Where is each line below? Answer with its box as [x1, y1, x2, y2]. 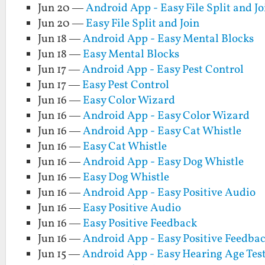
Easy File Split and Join [86, 16, 200, 32]
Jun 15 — [38, 247, 83, 263]
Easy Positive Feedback [83, 216, 198, 232]
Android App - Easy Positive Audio [83, 185, 256, 201]
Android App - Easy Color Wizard [83, 108, 250, 124]
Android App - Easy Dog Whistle [83, 154, 244, 170]
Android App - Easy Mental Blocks [83, 31, 254, 47]
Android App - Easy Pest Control [82, 62, 244, 78]
